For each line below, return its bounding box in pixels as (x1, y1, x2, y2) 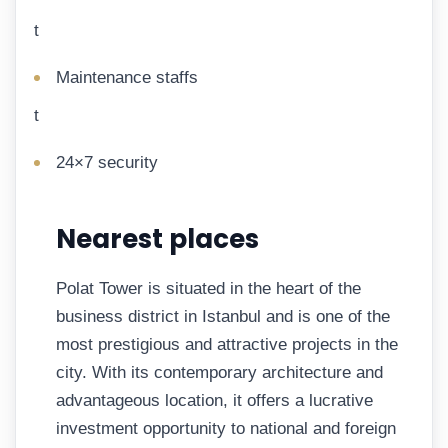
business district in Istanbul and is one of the (56, 307, 390, 327)
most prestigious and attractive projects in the (56, 335, 398, 355)
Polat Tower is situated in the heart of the (56, 279, 361, 299)
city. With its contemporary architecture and (56, 363, 383, 383)
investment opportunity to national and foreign (56, 419, 396, 439)
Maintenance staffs (56, 68, 198, 88)
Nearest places (56, 220, 259, 257)
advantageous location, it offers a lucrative (56, 391, 373, 411)
